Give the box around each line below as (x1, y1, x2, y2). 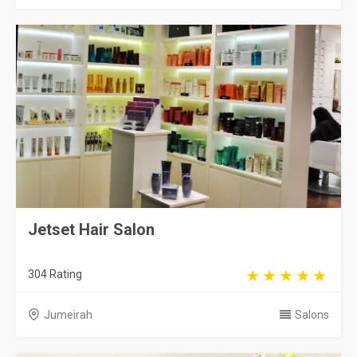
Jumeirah (44, 308, 92, 321)
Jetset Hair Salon (28, 219, 155, 239)
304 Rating (28, 267, 82, 280)
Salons (295, 308, 329, 321)
